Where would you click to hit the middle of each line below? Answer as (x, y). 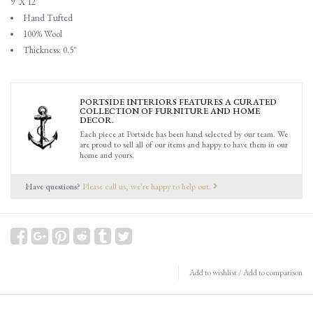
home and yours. (107, 155)
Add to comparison (273, 272)
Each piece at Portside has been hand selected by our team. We (184, 134)
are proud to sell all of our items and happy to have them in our (184, 145)
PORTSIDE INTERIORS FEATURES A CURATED (178, 102)
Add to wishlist (213, 272)
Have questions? (54, 186)
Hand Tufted (48, 18)
